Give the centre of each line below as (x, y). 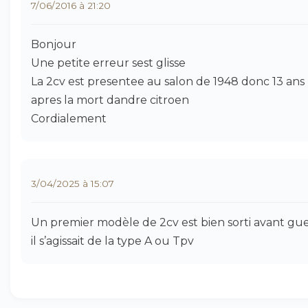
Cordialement (69, 119)
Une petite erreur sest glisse (108, 63)
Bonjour (54, 44)
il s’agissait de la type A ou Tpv (112, 241)
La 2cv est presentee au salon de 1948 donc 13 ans (168, 81)
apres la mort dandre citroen (110, 100)
